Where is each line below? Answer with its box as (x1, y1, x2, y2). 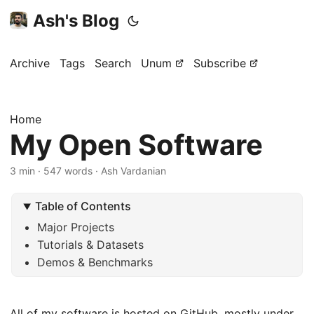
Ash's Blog (33, 11, 119, 31)
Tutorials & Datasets (37, 238, 144, 252)
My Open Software (10, 128, 263, 162)
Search (95, 56, 131, 70)
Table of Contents (35, 199, 132, 214)
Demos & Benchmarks (37, 255, 153, 270)
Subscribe (193, 56, 246, 70)
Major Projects (37, 220, 115, 235)
